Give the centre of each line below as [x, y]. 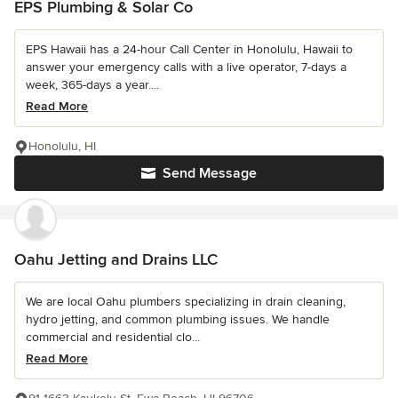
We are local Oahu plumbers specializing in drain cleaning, [186, 302]
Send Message [210, 174]
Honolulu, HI [62, 147]
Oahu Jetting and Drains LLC [116, 260]
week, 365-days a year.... [92, 85]
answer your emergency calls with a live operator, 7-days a [186, 68]
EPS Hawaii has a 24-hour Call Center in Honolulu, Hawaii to [189, 50]
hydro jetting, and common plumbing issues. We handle [178, 320]
